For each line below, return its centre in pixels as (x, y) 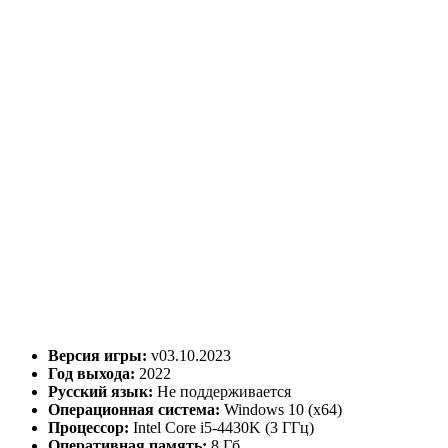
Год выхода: (91, 373)
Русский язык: (100, 391)
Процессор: (88, 427)
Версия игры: (97, 355)
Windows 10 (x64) (281, 409)
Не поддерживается (222, 391)
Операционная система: (134, 409)
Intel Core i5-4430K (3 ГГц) (221, 427)
